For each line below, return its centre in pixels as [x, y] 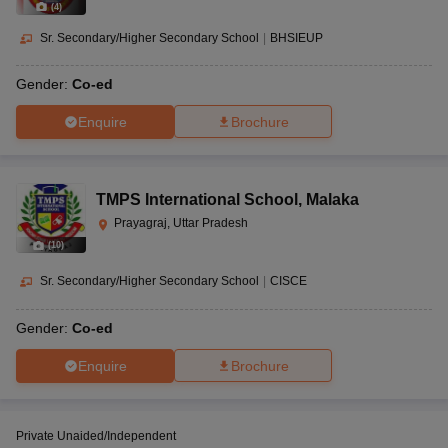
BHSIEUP [296, 37]
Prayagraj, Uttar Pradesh [181, 223]
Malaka [332, 200]
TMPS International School [197, 200]
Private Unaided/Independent [96, 436]
